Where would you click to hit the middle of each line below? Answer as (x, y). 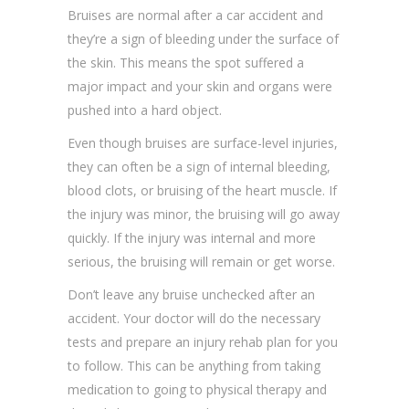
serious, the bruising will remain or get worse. (201, 262)
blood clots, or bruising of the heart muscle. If (202, 191)
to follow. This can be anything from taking (194, 366)
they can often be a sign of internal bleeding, (199, 167)
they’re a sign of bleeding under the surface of (203, 39)
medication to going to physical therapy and (197, 390)
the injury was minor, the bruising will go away (204, 215)
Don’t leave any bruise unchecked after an (191, 295)
